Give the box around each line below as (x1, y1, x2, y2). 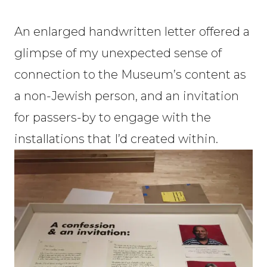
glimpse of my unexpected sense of (14, 46, 222, 60)
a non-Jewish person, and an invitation (14, 89, 239, 103)
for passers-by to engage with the (14, 110, 211, 125)
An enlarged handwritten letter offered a (14, 24, 250, 39)
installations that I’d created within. (14, 132, 218, 146)
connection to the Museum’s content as (14, 67, 246, 82)
